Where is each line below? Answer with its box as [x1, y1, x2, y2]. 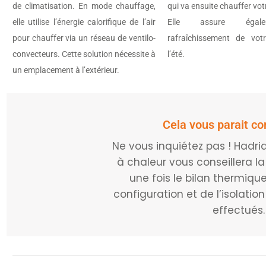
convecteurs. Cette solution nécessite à [12, 49, 156, 59]
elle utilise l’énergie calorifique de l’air [12, 17, 156, 27]
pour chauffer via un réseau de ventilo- [12, 33, 156, 43]
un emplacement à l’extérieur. [12, 65, 119, 75]
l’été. [167, 49, 185, 59]
